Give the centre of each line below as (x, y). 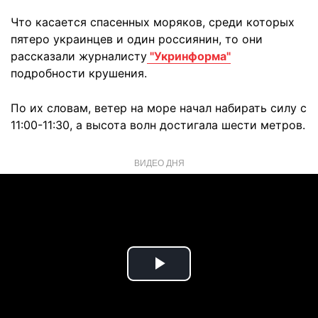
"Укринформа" (189, 56)
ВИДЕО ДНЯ (159, 162)
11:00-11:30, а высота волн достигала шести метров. (158, 125)
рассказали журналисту (79, 56)
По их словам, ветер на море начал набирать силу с (159, 108)
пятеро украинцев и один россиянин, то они (137, 39)
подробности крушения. (79, 73)
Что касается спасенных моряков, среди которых (153, 22)
